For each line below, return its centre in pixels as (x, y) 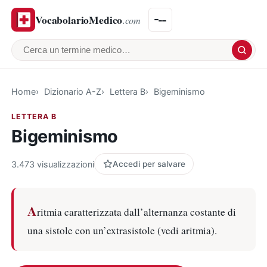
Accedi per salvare (149, 164)
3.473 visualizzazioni (53, 164)
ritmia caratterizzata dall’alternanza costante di (136, 212)
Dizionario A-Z (72, 91)
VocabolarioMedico (79, 19)
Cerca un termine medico (81, 57)
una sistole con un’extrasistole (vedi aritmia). (122, 230)
